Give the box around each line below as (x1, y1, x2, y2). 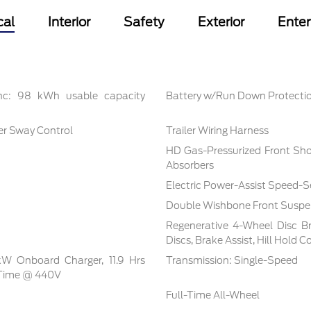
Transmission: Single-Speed (165, 255, 298, 267)
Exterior (197, 15, 244, 30)
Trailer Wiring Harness (165, 125, 269, 137)
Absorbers (165, 160, 214, 171)
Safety (123, 15, 165, 30)
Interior (47, 15, 90, 30)
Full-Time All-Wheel (165, 289, 260, 301)
